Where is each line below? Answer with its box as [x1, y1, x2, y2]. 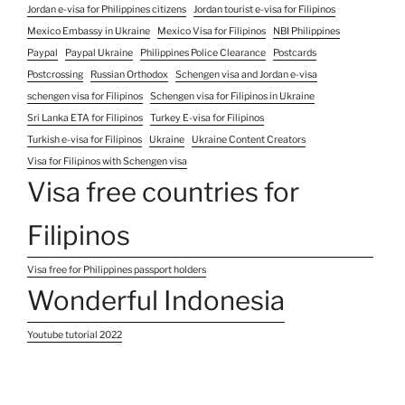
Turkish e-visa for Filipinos [27, 133, 142, 146]
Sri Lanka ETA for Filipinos [27, 111, 143, 124]
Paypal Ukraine [65, 46, 133, 59]
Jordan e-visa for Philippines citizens [27, 3, 186, 15]
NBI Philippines [273, 24, 340, 37]
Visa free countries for [27, 175, 299, 208]
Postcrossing [27, 68, 83, 80]
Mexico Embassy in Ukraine [27, 24, 150, 37]
